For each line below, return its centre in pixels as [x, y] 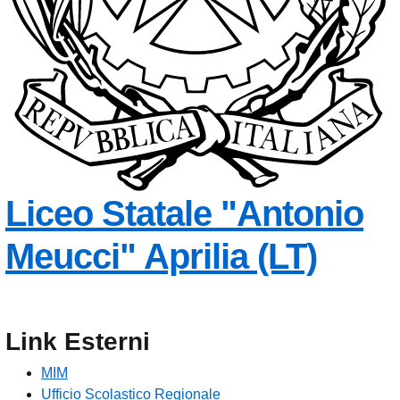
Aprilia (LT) [230, 257]
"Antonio [292, 214]
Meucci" [71, 257]
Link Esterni [78, 342]
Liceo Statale [108, 214]
